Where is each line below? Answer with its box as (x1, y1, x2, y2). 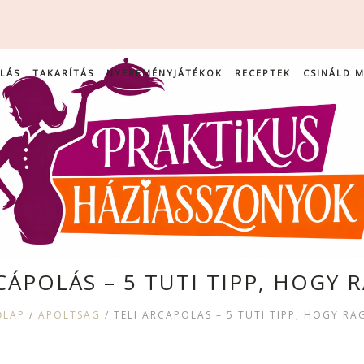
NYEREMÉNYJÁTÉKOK (106, 67, 223, 79)
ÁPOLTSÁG (37, 307, 101, 322)
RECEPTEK (234, 67, 291, 79)
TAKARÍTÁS (32, 67, 94, 79)
